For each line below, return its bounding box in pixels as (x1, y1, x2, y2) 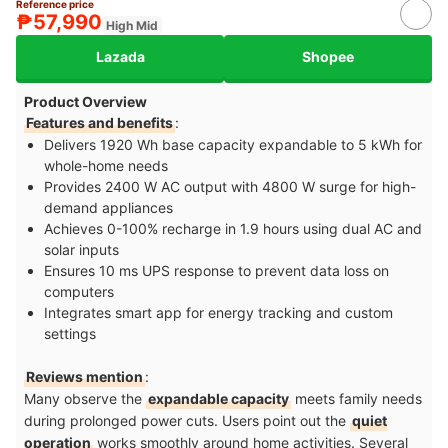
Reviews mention (26, 367, 143, 385)
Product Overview (24, 92, 147, 110)
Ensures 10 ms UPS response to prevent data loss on (44, 261, 389, 279)
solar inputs (44, 240, 119, 258)
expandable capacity (148, 389, 289, 407)
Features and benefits (26, 113, 173, 131)
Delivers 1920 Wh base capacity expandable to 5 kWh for (44, 135, 422, 153)
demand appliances (44, 198, 173, 216)
